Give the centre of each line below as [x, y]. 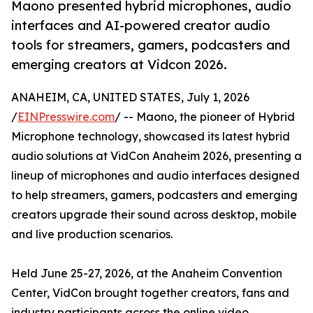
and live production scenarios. [92, 234]
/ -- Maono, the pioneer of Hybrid [205, 117]
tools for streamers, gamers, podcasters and [151, 45]
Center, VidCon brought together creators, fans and [150, 293]
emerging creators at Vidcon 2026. [119, 65]
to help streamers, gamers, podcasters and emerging [154, 195]
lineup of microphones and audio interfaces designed [155, 176]
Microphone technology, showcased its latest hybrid [151, 137]
